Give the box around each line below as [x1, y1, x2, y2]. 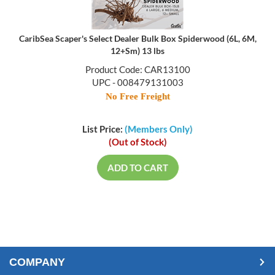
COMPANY [9, 257, 65, 269]
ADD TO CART [107, 162, 168, 174]
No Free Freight [105, 92, 170, 103]
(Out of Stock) [108, 136, 167, 148]
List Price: [82, 123, 125, 135]
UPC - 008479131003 [91, 77, 184, 89]
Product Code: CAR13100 [85, 64, 190, 76]
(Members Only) [125, 123, 193, 135]
